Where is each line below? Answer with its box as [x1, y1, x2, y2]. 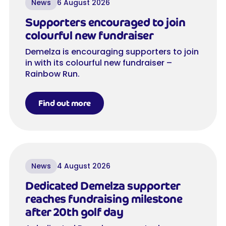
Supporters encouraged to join [25, 15, 186, 30]
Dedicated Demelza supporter [25, 179, 181, 194]
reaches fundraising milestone [25, 192, 183, 207]
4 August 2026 [57, 161, 110, 172]
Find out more [38, 98, 91, 109]
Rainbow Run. [25, 68, 80, 80]
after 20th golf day [25, 205, 124, 220]
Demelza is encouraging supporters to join [25, 46, 199, 58]
